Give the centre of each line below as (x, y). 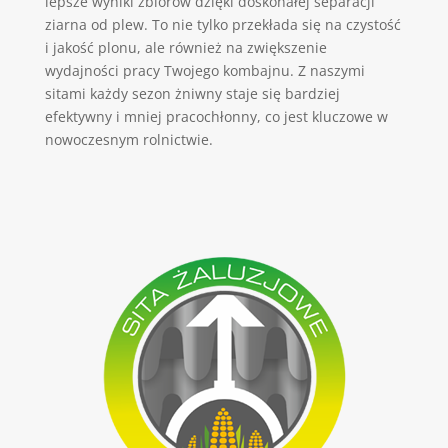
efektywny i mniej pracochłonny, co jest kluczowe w (216, 116)
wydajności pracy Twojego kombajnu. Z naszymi (204, 70)
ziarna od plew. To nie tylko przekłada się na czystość (222, 24)
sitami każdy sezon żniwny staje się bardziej (192, 93)
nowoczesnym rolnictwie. (128, 139)
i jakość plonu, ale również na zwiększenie (185, 47)
